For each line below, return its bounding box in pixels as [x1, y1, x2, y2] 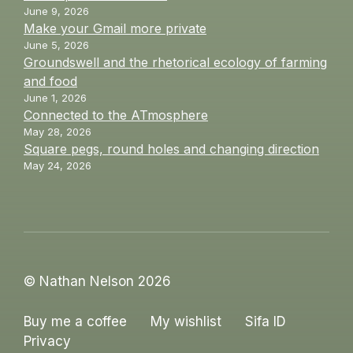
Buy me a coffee [24, 313, 127, 329]
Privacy [24, 333, 71, 349]
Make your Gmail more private [24, 20, 206, 37]
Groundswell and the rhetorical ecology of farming [24, 54, 327, 71]
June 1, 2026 [24, 91, 87, 105]
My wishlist [150, 313, 221, 329]
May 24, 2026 [24, 159, 91, 173]
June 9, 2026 [24, 5, 89, 18]
